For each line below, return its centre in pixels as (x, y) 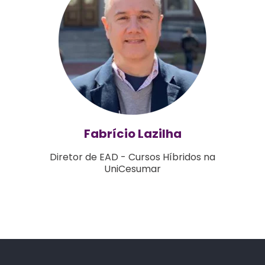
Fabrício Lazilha (132, 134)
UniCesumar (132, 169)
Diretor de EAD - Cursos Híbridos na (132, 157)
